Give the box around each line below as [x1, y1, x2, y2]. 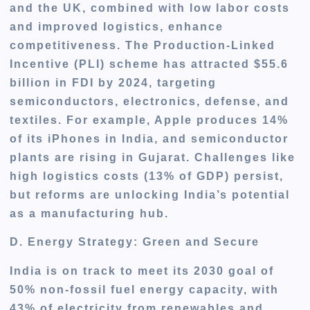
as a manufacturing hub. [10, 208, 170, 220]
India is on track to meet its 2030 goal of [10, 264, 275, 277]
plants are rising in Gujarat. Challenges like [10, 152, 296, 164]
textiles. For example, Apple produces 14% [10, 114, 289, 127]
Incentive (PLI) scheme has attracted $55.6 [10, 58, 289, 71]
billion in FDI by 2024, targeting [10, 77, 217, 89]
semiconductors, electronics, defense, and [10, 95, 290, 108]
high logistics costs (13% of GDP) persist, [10, 170, 284, 183]
